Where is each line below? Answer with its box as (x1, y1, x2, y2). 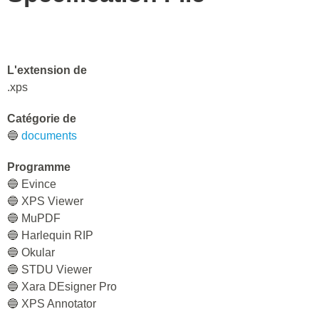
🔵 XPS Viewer (7, 195, 83, 207)
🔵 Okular (7, 246, 55, 258)
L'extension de (7, 64, 87, 76)
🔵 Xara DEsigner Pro (7, 281, 117, 293)
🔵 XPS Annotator (7, 298, 96, 310)
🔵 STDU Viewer (7, 263, 92, 276)
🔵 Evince (7, 178, 56, 190)
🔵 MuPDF (7, 212, 61, 224)
